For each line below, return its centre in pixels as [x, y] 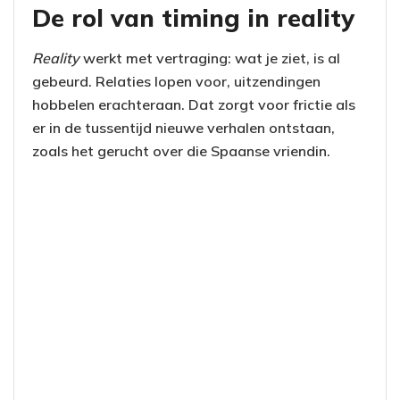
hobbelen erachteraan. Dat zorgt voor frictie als [194, 104]
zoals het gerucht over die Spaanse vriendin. [181, 150]
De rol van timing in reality [193, 18]
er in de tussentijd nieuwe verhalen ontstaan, [183, 127]
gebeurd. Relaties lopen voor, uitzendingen [176, 81]
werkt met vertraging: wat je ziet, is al [210, 58]
